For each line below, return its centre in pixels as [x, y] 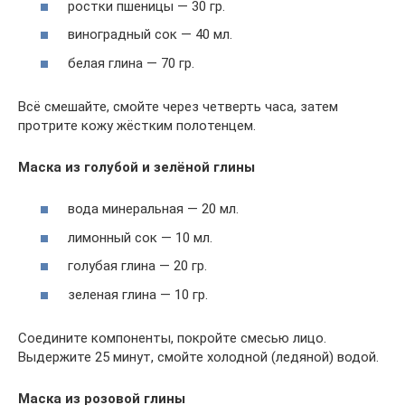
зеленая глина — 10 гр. [138, 294]
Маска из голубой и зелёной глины [137, 167]
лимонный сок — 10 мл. [140, 237]
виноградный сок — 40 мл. [150, 34]
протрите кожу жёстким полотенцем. [137, 125]
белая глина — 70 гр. [131, 63]
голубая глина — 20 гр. [137, 266]
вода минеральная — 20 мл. [153, 209]
